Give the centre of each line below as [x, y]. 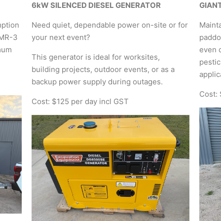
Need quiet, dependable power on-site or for [110, 25]
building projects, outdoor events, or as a [103, 70]
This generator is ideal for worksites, [95, 57]
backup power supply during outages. [97, 82]
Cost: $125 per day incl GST [80, 102]
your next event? [61, 37]
